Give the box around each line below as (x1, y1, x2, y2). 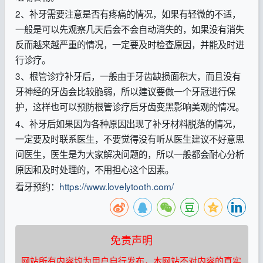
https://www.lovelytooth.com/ (59, 179, 174, 193)
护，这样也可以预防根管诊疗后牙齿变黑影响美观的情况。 (15, 100, 244, 113)
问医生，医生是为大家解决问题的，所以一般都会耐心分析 (15, 147, 244, 161)
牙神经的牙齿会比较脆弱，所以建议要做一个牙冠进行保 (15, 85, 235, 98)
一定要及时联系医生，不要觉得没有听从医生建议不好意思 (15, 132, 244, 146)
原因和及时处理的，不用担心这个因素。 (15, 163, 174, 176)
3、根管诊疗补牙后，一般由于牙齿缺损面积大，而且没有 (15, 69, 241, 83)
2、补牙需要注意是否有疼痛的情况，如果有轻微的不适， (15, 6, 241, 20)
